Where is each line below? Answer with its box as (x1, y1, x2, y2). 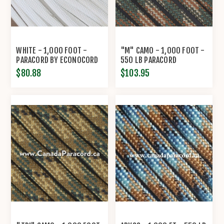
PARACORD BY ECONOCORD (16, 55, 98, 65)
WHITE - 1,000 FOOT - (16, 45, 87, 56)
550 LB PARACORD (120, 55, 177, 65)
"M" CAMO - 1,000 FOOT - (120, 45, 205, 56)
